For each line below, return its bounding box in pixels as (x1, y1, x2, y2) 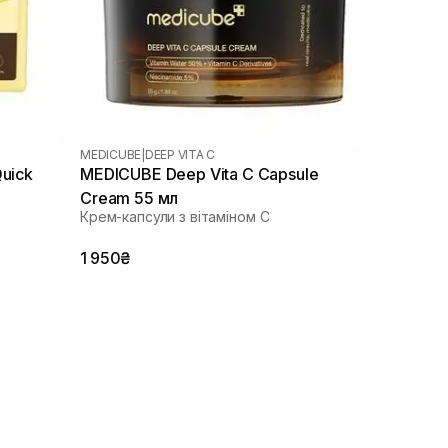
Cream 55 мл (80, 187, 179, 208)
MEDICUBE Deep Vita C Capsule (80, 163, 319, 184)
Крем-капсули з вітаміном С (80, 207, 270, 225)
